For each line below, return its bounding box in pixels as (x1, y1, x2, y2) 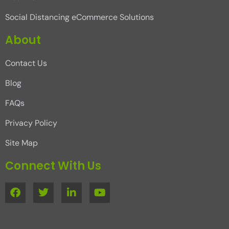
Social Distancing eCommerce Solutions (5, 12, 154, 23)
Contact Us (5, 58, 47, 69)
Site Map (5, 138, 38, 149)
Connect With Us (5, 158, 101, 174)
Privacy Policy (5, 118, 57, 129)
